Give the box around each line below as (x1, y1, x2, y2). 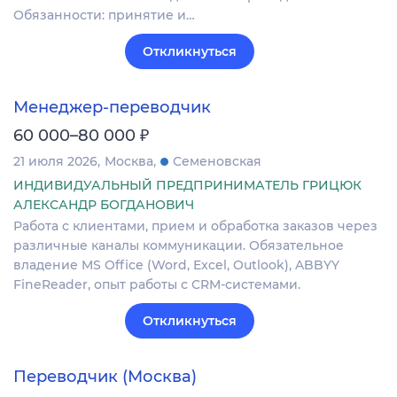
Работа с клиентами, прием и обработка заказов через (13, 217, 378, 234)
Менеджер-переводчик (13, 97, 211, 117)
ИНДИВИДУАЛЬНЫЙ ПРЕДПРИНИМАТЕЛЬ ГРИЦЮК (13, 176, 362, 193)
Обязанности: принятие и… (13, 6, 195, 23)
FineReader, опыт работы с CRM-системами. (13, 276, 300, 292)
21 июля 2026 (13, 152, 97, 169)
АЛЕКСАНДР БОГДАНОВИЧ (13, 196, 194, 213)
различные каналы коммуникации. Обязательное (13, 237, 344, 253)
